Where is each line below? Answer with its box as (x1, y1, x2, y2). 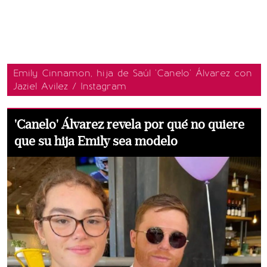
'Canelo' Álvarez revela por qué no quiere (14, 117, 244, 132)
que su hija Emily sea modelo (14, 133, 178, 149)
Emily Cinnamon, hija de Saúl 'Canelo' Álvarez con (13, 67, 252, 79)
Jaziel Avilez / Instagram (13, 80, 126, 92)
